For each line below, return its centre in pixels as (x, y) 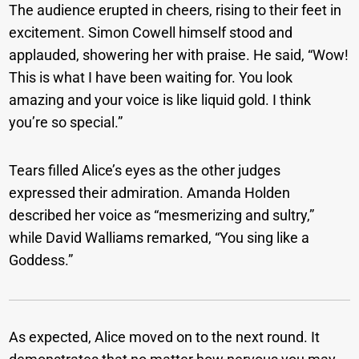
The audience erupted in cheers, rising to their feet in (175, 10)
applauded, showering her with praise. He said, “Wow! (179, 55)
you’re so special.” (66, 123)
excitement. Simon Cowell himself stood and (151, 33)
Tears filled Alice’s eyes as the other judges (145, 171)
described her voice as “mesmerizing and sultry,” (162, 216)
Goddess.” (41, 260)
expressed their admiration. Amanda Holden (150, 193)
